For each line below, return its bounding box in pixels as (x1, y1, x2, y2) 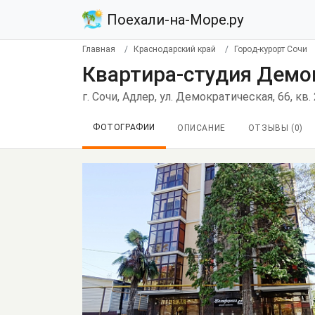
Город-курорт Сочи (234, 44, 307, 54)
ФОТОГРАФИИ (93, 122, 155, 132)
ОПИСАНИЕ (177, 123, 226, 133)
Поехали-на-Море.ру (103, 11, 243, 28)
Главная (82, 44, 115, 54)
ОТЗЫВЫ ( (247, 123, 295, 133)
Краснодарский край (134, 44, 216, 54)
